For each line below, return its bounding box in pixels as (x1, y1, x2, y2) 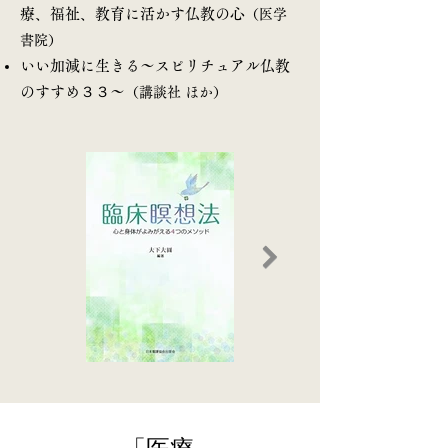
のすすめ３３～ (20, 84, 125, 99)
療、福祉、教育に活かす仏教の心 (20, 6, 245, 21)
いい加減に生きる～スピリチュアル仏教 (20, 58, 290, 73)
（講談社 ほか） (125, 85, 227, 99)
